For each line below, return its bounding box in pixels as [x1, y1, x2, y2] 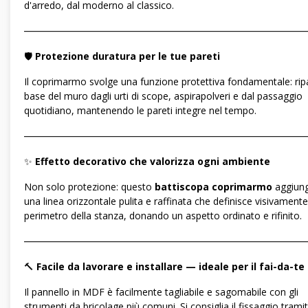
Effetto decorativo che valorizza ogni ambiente [35, 155, 270, 168]
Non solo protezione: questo [24, 180, 155, 194]
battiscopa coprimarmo [155, 180, 272, 194]
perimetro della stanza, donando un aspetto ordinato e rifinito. [24, 209, 302, 223]
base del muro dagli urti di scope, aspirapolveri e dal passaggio [24, 89, 302, 103]
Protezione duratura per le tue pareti [35, 49, 220, 63]
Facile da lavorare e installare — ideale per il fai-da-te [36, 260, 305, 274]
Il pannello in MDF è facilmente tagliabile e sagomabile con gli [24, 285, 298, 299]
